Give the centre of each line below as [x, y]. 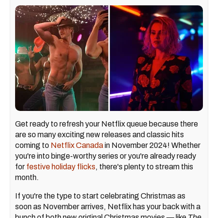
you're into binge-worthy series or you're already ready [106, 156]
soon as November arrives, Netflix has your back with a [108, 207]
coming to [33, 145]
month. [27, 178]
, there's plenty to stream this [144, 167]
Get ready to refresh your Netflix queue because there [107, 124]
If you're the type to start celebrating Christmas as [100, 196]
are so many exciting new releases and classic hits [100, 135]
